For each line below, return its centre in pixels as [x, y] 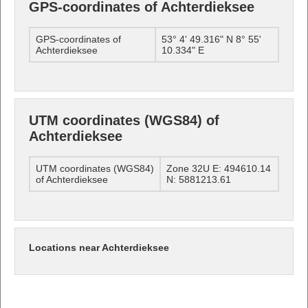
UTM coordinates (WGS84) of [124, 120]
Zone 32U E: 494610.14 [219, 168]
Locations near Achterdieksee [99, 247]
